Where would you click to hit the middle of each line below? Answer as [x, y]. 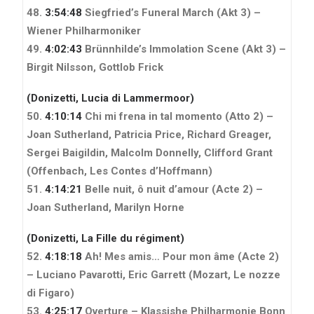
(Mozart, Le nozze [234, 274]
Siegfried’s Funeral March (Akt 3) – [171, 12]
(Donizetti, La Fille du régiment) [105, 238]
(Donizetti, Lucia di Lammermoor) [110, 98]
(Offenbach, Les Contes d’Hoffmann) [120, 171]
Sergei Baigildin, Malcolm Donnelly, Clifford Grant [150, 152]
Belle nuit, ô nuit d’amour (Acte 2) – [172, 189]
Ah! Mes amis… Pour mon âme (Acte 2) [180, 256]
